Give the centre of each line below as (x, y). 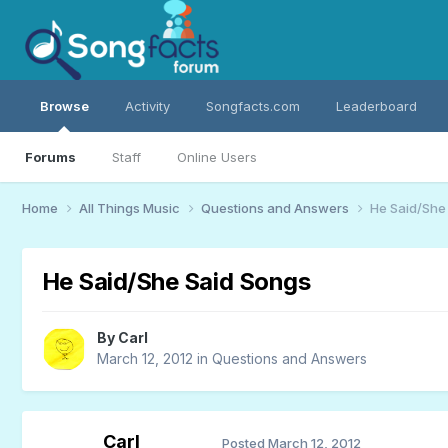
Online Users (216, 157)
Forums (50, 157)
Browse (64, 106)
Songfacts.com (252, 106)
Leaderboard (376, 106)
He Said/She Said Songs (176, 281)
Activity (147, 106)
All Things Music (130, 207)
